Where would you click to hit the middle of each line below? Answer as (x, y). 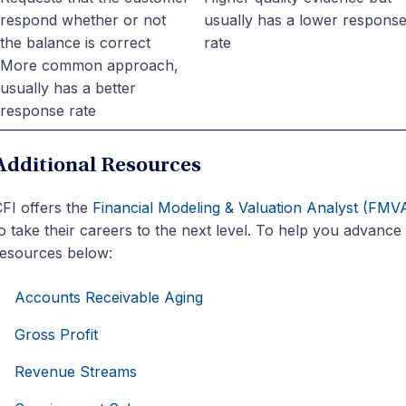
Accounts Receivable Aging (108, 298)
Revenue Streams (75, 372)
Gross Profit (56, 335)
